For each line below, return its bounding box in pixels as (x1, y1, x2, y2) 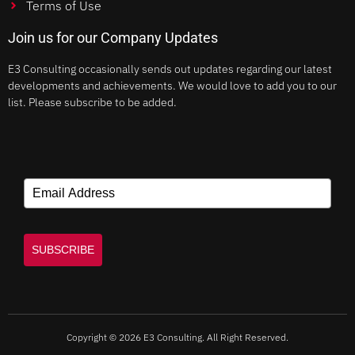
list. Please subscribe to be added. (8, 95, 177, 110)
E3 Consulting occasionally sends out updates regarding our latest (8, 62, 332, 77)
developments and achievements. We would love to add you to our (8, 78, 337, 94)
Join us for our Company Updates (8, 29, 218, 47)
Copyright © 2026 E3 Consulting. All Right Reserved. (67, 330, 288, 343)
